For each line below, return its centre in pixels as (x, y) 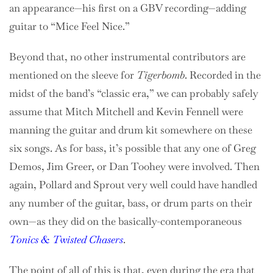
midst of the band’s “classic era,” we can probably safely (134, 93)
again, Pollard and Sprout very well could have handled (133, 184)
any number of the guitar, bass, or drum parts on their (131, 203)
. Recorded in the (223, 75)
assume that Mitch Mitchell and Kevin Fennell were (126, 111)
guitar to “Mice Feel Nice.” (69, 26)
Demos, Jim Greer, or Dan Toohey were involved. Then (134, 166)
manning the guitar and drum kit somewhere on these (131, 129)
